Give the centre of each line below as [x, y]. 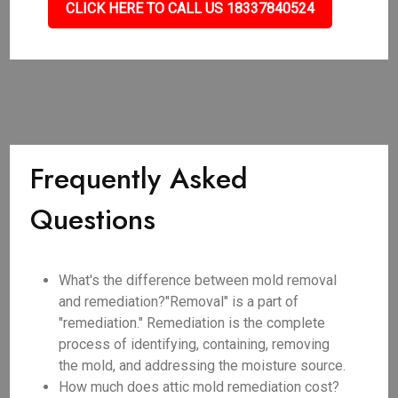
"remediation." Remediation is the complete [192, 323]
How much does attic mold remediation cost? [199, 387]
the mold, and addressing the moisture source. [203, 366]
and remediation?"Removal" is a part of [179, 302]
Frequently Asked [139, 179]
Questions [93, 219]
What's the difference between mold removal [198, 280]
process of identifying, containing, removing [195, 344]
